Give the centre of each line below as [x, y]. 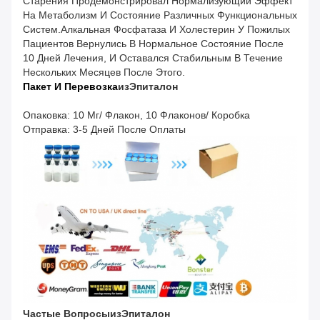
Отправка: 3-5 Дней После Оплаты [104, 130]
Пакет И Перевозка [70, 87]
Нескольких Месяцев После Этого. [104, 72]
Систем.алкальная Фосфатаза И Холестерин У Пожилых [156, 30]
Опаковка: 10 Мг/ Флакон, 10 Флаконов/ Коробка [136, 115]
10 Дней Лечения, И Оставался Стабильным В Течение [153, 58]
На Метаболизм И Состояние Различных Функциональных [160, 15]
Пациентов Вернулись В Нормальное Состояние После [153, 44]
